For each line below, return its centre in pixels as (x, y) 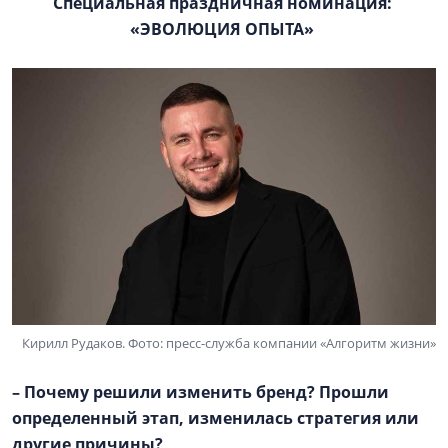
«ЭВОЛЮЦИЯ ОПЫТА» (224, 28)
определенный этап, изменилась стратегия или (215, 417)
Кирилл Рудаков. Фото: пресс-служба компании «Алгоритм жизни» (229, 342)
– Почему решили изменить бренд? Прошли (200, 391)
